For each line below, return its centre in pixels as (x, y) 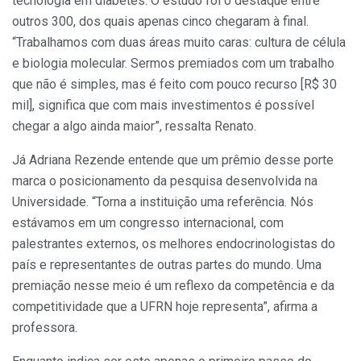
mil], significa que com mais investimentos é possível (163, 105)
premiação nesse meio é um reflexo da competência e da (173, 285)
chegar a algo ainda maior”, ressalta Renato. (134, 126)
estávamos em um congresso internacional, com (148, 222)
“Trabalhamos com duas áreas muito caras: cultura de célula (179, 42)
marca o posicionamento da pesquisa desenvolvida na (165, 180)
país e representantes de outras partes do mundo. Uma (167, 264)
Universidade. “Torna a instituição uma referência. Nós (163, 201)
